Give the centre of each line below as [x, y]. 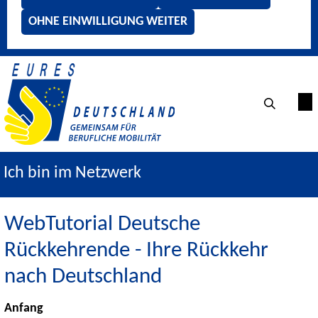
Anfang [24, 308]
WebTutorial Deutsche [102, 224]
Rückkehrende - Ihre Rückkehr [136, 251]
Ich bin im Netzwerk [72, 173]
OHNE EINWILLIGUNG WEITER [108, 22]
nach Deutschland [83, 277]
